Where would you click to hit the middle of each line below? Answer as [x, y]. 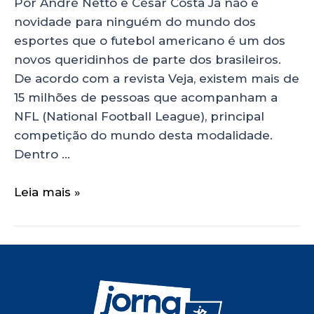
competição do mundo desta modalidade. [143, 135]
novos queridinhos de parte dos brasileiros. [148, 59]
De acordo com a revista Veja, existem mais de [157, 78]
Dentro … [42, 154]
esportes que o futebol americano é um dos [150, 40]
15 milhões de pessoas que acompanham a [146, 97]
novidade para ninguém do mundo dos [135, 21]
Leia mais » [47, 192]
